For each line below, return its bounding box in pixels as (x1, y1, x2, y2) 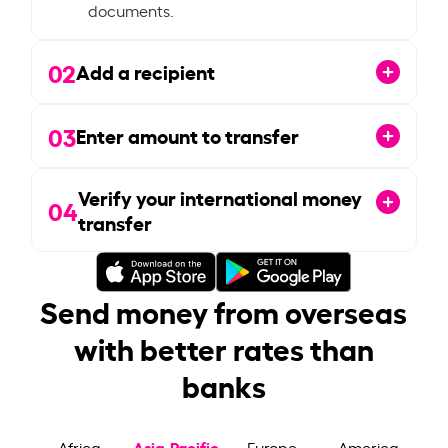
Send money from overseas (40, 289, 408, 332)
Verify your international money (78, 182, 363, 211)
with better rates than (73, 326, 374, 369)
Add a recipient (76, 57, 216, 86)
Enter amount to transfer (76, 121, 300, 150)
